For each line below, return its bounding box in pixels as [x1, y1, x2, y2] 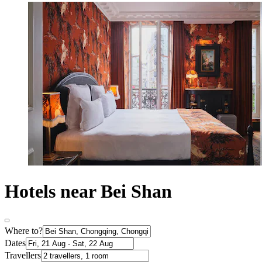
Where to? [5, 226, 43, 236]
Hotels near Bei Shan [5, 180, 172, 202]
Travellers [5, 250, 41, 261]
